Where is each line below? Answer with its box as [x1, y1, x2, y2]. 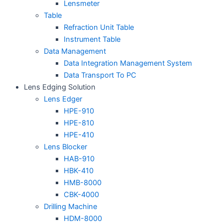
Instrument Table [64, 34, 120, 44]
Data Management [44, 46, 106, 56]
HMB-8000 [64, 178, 102, 187]
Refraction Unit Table [64, 22, 134, 32]
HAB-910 [64, 154, 95, 163]
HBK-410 [64, 166, 94, 175]
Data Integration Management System [64, 58, 192, 68]
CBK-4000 [64, 190, 99, 199]
